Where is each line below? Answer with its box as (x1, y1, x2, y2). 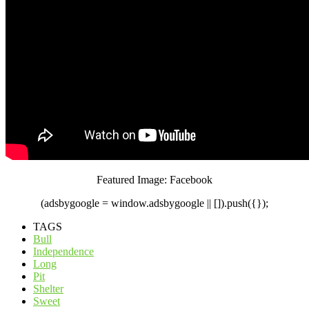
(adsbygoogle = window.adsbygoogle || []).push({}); (41, 197, 268, 210)
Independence (33, 246, 94, 258)
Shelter (33, 283, 63, 295)
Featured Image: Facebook (97, 174, 212, 186)
